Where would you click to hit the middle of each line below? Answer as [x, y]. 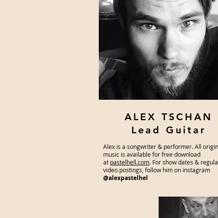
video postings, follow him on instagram [157, 170]
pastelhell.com [130, 162]
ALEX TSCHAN [169, 117]
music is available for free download [152, 154]
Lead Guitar [169, 130]
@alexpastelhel [126, 178]
